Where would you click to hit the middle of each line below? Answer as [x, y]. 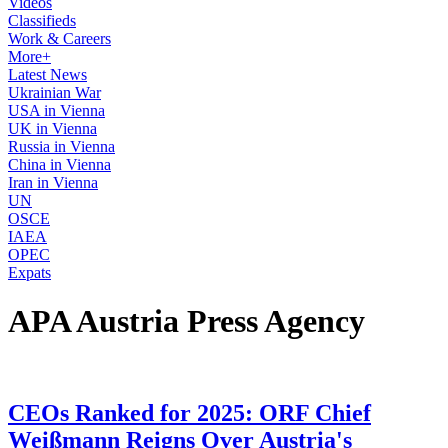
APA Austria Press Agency [186, 321]
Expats [29, 272]
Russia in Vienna [61, 146]
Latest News [47, 74]
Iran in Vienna [53, 182]
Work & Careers [59, 38]
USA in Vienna [56, 110]
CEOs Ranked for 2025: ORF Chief [189, 412]
